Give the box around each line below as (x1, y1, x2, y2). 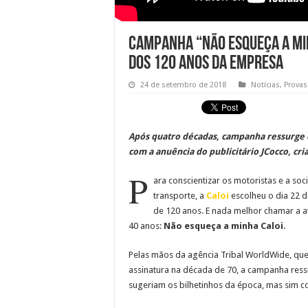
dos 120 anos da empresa (129, 54, 283, 74)
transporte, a (153, 190, 206, 201)
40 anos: (129, 220, 164, 231)
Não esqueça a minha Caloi (164, 220, 283, 231)
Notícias (251, 80, 280, 89)
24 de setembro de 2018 (140, 80, 226, 89)
